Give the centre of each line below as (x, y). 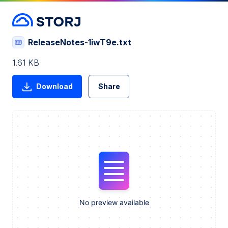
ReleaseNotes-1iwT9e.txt (80, 42)
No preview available (114, 202)
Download (54, 87)
